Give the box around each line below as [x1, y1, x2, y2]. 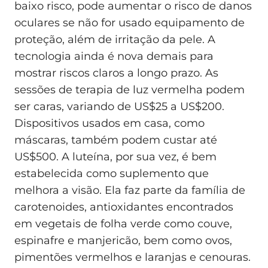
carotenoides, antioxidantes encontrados [14, 200, 233, 214]
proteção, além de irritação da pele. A [14, 32, 215, 46]
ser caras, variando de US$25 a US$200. [14, 99, 224, 113]
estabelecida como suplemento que [14, 166, 209, 180]
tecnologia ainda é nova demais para [14, 49, 214, 63]
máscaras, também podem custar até [14, 133, 217, 147]
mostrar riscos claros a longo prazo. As [14, 66, 218, 80]
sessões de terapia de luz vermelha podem [14, 83, 245, 96]
